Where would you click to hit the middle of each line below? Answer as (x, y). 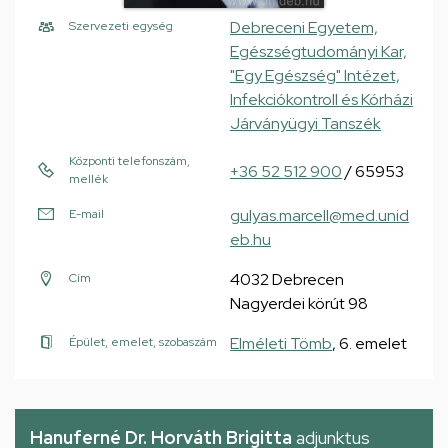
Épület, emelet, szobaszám (143, 342)
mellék (88, 179)
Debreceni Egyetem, (304, 27)
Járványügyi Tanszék (305, 123)
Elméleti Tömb (281, 343)
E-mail (86, 214)
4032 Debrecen (287, 279)
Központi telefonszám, (129, 161)
